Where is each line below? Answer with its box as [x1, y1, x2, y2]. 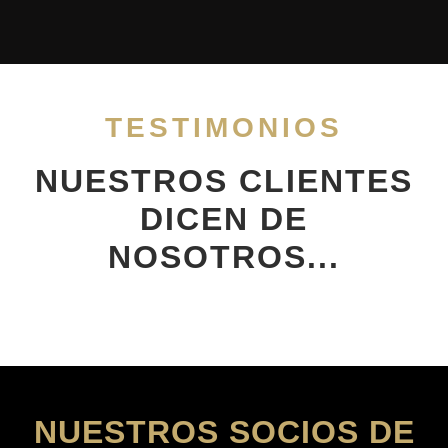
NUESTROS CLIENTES [35, 162, 413, 199]
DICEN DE [140, 200, 308, 237]
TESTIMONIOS [105, 111, 343, 143]
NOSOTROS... [108, 238, 340, 275]
